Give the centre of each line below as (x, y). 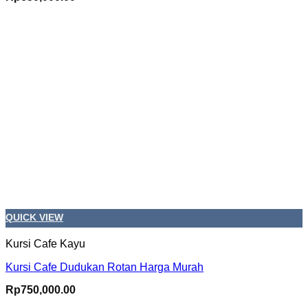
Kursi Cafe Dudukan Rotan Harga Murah (104, 267)
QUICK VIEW (34, 218)
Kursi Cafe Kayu (45, 243)
